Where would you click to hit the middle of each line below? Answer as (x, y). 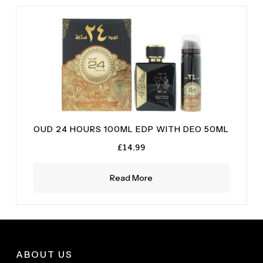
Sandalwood (53, 7)
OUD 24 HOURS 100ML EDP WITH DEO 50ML (131, 129)
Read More (131, 178)
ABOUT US (45, 254)
